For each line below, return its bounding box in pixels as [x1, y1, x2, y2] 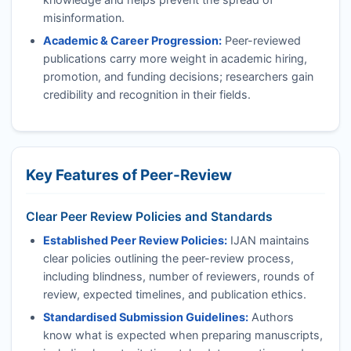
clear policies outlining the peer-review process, [42, 251, 294, 266]
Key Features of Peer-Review [25, 166, 232, 185]
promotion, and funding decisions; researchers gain [42, 70, 313, 84]
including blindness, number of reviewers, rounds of [42, 270, 314, 284]
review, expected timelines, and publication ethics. [42, 288, 306, 302]
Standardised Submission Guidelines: [42, 309, 248, 324]
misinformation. [42, 11, 125, 25]
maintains [255, 233, 309, 248]
